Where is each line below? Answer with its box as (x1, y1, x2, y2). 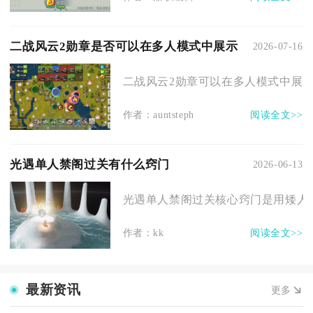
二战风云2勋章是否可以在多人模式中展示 (10, 39, 238, 53)
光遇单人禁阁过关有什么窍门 (10, 157, 170, 171)
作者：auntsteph (122, 109, 194, 121)
